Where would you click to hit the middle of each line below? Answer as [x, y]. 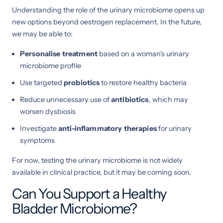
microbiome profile [51, 65]
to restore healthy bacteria [143, 82]
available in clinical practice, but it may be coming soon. [102, 172]
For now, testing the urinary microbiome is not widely [97, 160]
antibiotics [130, 99]
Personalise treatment [59, 54]
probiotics [82, 82]
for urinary [174, 128]
